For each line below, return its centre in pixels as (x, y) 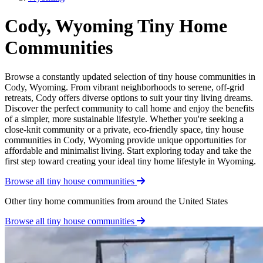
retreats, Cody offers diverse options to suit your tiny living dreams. (129, 97)
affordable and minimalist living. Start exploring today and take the (128, 150)
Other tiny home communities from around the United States (116, 201)
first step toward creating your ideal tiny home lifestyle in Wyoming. (130, 161)
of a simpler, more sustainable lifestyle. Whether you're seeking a (124, 119)
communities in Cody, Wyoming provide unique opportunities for (125, 140)
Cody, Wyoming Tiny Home (116, 26)
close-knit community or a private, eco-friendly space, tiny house (124, 129)
